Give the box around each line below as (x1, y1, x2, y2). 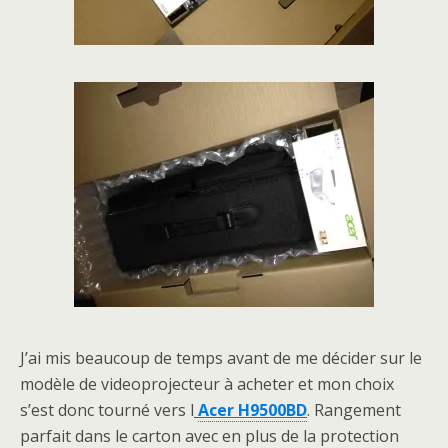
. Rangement (307, 399, 401, 421)
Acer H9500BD (198, 399, 307, 421)
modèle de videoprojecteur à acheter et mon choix (20, 373, 394, 395)
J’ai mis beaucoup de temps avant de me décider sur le (20, 347, 422, 369)
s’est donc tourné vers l (20, 399, 194, 421)
